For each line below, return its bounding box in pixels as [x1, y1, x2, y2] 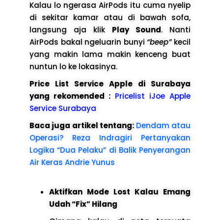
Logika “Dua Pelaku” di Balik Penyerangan [29, 144, 191, 155]
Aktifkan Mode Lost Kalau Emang [49, 186, 191, 197]
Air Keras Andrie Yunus [29, 157, 115, 167]
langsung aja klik [29, 24, 112, 35]
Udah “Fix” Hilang [49, 198, 117, 209]
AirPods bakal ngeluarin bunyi [29, 36, 147, 47]
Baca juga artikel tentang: [29, 120, 136, 131]
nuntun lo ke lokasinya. [29, 61, 117, 72]
